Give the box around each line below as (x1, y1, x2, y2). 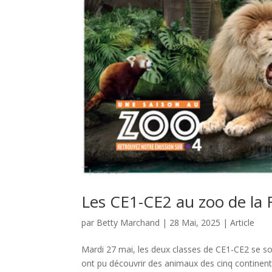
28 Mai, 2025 (169, 217, 221, 229)
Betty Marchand (97, 217, 160, 229)
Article (230, 217, 255, 229)
